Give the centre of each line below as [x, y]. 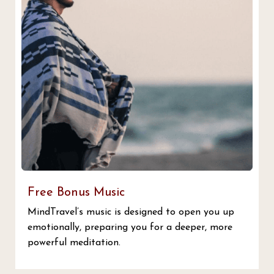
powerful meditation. [74, 243]
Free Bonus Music [76, 192]
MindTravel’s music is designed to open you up [131, 212]
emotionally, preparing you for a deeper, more [130, 227]
